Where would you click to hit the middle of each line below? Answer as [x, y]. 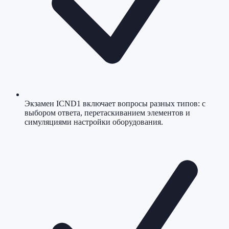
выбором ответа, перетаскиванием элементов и [107, 113]
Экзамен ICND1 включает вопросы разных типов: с [115, 104]
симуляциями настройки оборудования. [94, 122]
